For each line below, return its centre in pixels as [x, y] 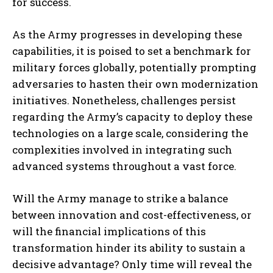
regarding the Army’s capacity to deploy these [132, 117]
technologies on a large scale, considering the [130, 133]
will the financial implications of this [109, 232]
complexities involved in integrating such [122, 150]
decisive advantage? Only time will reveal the [132, 264]
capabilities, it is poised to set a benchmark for [132, 51]
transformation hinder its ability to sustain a [129, 248]
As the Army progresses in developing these [127, 35]
